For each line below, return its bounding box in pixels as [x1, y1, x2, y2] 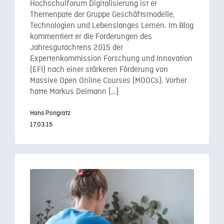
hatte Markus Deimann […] [30, 87, 118, 97]
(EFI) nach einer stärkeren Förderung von [30, 65, 168, 75]
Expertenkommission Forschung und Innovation [30, 54, 192, 64]
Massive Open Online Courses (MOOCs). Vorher [30, 76, 187, 86]
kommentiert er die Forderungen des [30, 32, 152, 42]
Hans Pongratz [30, 108, 70, 117]
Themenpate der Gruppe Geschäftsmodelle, [30, 10, 175, 20]
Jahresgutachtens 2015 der [30, 43, 123, 53]
